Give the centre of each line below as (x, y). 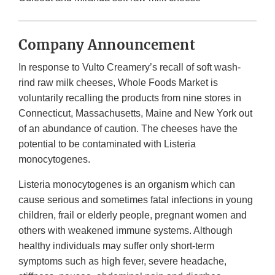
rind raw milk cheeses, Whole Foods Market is (118, 83)
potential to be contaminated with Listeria (107, 144)
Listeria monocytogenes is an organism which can (127, 185)
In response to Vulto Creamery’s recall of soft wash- (130, 68)
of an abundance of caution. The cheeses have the (128, 129)
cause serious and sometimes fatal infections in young (136, 200)
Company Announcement (107, 45)
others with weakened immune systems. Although (126, 231)
